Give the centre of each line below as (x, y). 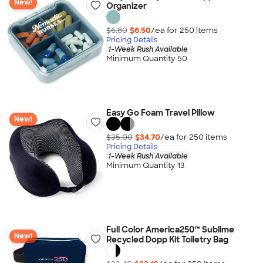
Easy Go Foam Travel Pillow (160, 113)
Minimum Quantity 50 (146, 59)
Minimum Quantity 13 (145, 166)
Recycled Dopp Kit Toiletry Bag (167, 240)
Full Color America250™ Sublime (170, 230)
